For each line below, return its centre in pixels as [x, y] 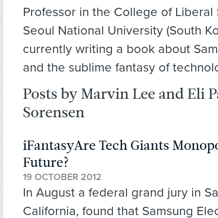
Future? [46, 163]
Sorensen [54, 113]
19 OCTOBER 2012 [62, 177]
